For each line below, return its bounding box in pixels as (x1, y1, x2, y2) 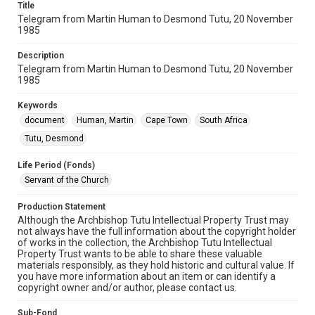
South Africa (200, 115, 247, 125)
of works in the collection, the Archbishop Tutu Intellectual (18, 237, 272, 248)
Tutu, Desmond (25, 134, 84, 143)
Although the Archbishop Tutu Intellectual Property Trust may (18, 214, 289, 226)
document (25, 115, 65, 125)
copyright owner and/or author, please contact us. (18, 282, 237, 293)
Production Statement (18, 202, 105, 212)
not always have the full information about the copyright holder (18, 226, 296, 237)
